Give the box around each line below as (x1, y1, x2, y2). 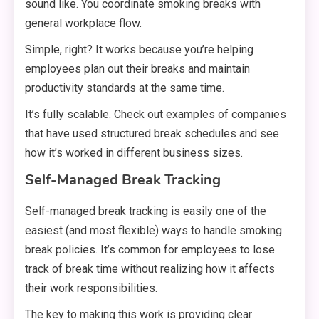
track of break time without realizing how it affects (25, 262, 275, 276)
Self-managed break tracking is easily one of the (25, 204, 266, 219)
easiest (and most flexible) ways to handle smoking (25, 224, 282, 238)
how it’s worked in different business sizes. (25, 146, 243, 160)
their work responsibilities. (25, 281, 157, 296)
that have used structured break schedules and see (25, 127, 279, 141)
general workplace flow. (25, 16, 142, 31)
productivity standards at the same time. (25, 81, 224, 95)
